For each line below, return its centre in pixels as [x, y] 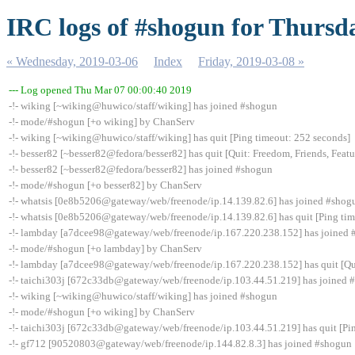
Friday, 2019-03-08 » [251, 61]
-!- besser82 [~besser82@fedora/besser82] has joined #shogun [141, 169]
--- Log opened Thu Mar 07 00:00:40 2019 [100, 90]
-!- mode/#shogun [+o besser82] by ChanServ [105, 185]
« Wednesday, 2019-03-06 [72, 61]
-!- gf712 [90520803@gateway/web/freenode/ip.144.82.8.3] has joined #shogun [180, 344]
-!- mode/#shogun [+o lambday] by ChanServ [105, 248]
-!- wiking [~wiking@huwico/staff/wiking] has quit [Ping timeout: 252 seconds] [179, 137]
